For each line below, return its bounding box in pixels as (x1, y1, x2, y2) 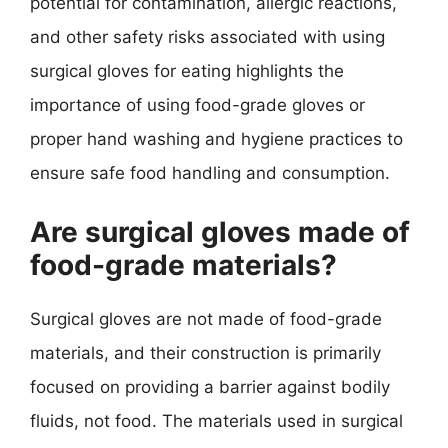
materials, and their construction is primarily (30, 342, 381, 363)
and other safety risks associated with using (30, 27, 385, 47)
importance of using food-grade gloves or (30, 95, 365, 115)
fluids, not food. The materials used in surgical (30, 410, 403, 431)
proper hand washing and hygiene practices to (30, 129, 403, 149)
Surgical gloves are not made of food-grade (30, 308, 382, 329)
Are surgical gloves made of (30, 214, 410, 249)
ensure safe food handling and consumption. (30, 163, 390, 183)
